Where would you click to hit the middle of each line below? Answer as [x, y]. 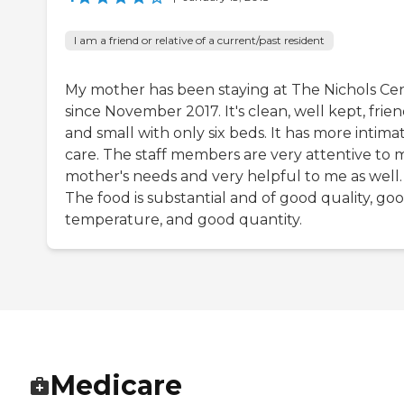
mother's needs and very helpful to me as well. [234, 177]
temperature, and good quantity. [184, 220]
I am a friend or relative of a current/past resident [199, 41]
